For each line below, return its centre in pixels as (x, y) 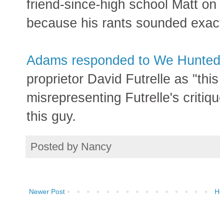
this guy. (51, 116)
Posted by (56, 147)
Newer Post (47, 192)
